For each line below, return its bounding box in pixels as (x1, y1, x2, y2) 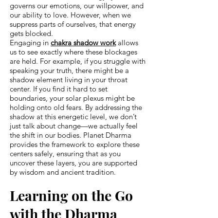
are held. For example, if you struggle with (10, 56, 145, 66)
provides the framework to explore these (10, 139, 140, 149)
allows (116, 37, 138, 47)
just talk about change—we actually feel (10, 121, 138, 130)
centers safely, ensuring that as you (10, 148, 121, 158)
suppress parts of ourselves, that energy (10, 19, 136, 29)
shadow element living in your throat (10, 74, 127, 84)
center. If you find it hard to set (10, 84, 108, 93)
